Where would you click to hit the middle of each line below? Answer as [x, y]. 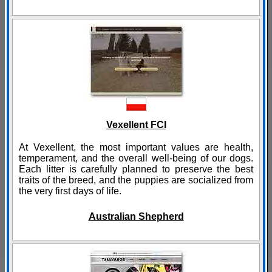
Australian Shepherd [136, 217]
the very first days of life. [70, 191]
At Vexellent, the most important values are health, [136, 148]
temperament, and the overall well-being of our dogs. [136, 158]
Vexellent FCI [136, 125]
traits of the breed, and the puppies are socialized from [136, 180]
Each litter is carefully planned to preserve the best [136, 169]
